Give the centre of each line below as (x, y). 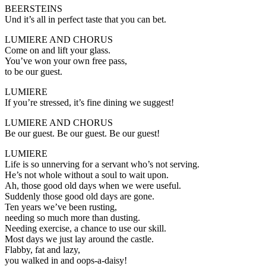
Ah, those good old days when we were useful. (93, 185)
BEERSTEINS (34, 8)
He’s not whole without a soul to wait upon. (87, 175)
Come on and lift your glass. (58, 50)
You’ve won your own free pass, (66, 61)
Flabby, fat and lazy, (42, 249)
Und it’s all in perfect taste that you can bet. (85, 19)
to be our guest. (34, 71)
